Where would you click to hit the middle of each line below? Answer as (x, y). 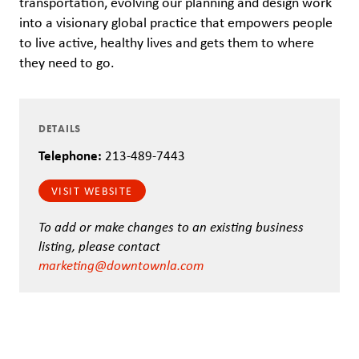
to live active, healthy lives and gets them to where (167, 42)
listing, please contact (99, 245)
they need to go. (67, 63)
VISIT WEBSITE (92, 191)
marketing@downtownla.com (121, 264)
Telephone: (70, 155)
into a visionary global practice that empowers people (176, 22)
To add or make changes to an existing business (171, 226)
